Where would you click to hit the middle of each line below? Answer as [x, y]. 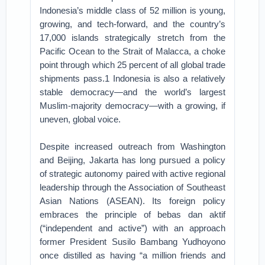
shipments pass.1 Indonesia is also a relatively [132, 78]
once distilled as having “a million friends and [132, 255]
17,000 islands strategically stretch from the [132, 38]
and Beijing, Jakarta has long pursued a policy [132, 160]
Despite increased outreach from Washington [132, 146]
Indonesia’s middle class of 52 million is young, [132, 10]
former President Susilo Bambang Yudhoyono [132, 242]
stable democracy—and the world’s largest [132, 92]
